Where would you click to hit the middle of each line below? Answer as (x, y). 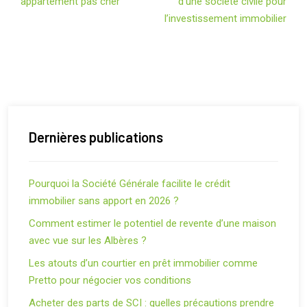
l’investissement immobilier (225, 19)
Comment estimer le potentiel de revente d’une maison (152, 223)
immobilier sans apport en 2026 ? (104, 201)
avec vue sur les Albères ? (88, 241)
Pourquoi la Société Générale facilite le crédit (130, 184)
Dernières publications (96, 137)
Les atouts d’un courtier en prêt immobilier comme (143, 263)
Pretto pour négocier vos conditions (110, 280)
